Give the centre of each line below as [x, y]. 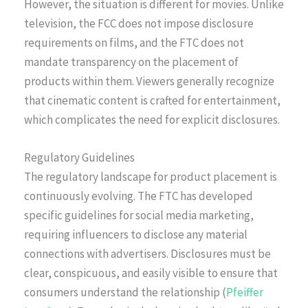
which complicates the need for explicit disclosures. [152, 119]
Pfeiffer [245, 293]
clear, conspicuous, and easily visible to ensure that [151, 273]
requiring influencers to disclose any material [136, 235]
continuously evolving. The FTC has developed [139, 196]
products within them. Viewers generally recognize [149, 81]
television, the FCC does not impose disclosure [139, 23]
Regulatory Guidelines [79, 158]
